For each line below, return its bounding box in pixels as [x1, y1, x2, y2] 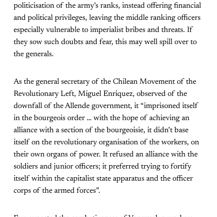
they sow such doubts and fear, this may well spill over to [14, 38, 197, 46]
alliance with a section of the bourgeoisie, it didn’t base [14, 126, 188, 135]
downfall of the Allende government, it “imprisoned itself [14, 102, 198, 110]
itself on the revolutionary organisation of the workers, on [14, 139, 199, 147]
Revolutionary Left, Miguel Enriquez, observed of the [14, 90, 187, 98]
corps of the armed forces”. [14, 187, 100, 195]
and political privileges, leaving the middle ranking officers [14, 14, 201, 22]
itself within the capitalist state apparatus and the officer [14, 175, 193, 183]
